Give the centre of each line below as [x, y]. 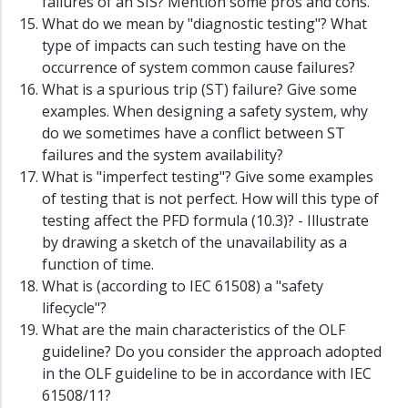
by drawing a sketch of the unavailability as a [194, 243]
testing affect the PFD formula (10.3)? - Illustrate [205, 221]
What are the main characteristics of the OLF [194, 330]
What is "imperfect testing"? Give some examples [208, 177]
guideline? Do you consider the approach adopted [212, 352]
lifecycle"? [74, 308]
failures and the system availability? [163, 155]
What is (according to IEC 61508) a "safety [183, 286]
